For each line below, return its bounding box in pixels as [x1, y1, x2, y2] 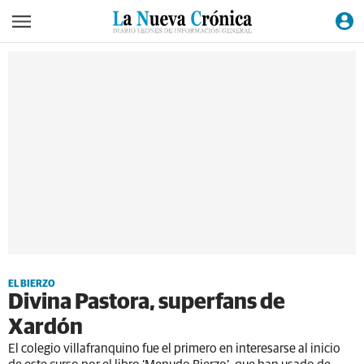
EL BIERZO [8, 279, 55, 289]
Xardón [8, 317, 83, 339]
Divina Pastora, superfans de [8, 292, 285, 314]
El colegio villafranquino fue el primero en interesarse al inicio [8, 342, 340, 355]
